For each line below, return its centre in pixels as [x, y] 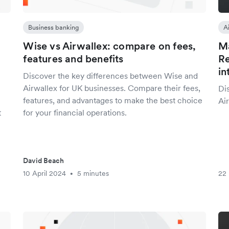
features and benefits [73, 59]
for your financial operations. [75, 112]
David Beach [44, 161]
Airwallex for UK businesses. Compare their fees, [112, 88]
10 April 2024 [45, 173]
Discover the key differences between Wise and [111, 76]
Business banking [54, 27]
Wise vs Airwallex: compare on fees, [110, 46]
